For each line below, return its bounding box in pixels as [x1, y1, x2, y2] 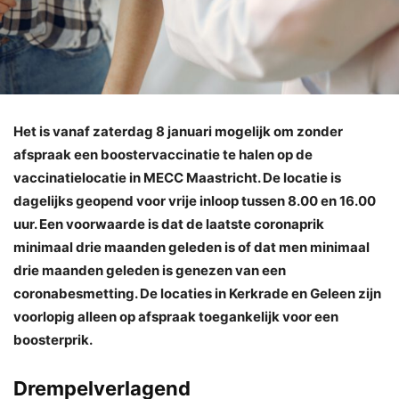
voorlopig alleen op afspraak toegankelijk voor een [13, 307, 338, 325]
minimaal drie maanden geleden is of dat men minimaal [13, 238, 370, 256]
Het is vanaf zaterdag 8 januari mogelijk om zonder [13, 122, 343, 140]
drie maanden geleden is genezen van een [13, 261, 286, 279]
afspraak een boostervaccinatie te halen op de [13, 145, 313, 163]
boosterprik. [13, 330, 93, 348]
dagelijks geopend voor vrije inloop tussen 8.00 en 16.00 [13, 191, 376, 209]
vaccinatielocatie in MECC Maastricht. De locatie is [13, 168, 341, 186]
